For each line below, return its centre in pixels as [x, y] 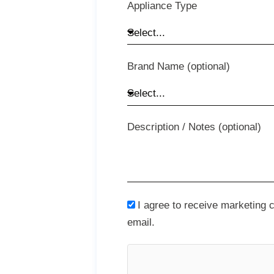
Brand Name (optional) [179, 67]
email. [141, 222]
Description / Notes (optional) [194, 127]
